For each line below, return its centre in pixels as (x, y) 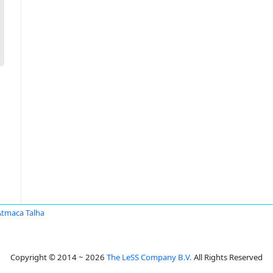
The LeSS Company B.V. (149, 257)
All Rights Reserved (227, 257)
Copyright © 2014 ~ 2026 (58, 257)
